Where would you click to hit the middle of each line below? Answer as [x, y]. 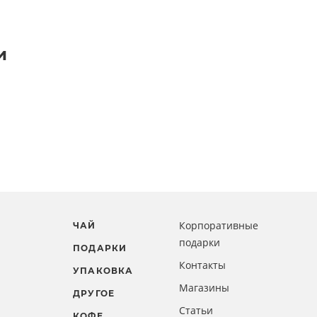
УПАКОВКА [103, 271]
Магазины [204, 288]
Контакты [202, 265]
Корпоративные [218, 226]
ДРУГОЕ [94, 294]
